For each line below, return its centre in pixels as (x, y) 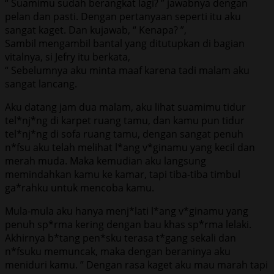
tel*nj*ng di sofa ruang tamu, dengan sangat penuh (124, 134)
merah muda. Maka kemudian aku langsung (106, 161)
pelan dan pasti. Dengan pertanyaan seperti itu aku (123, 16)
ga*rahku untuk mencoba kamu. (80, 187)
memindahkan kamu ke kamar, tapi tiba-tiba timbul (123, 174)
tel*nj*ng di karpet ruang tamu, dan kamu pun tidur (125, 120)
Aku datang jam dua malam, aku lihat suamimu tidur (125, 107)
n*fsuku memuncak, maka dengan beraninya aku (118, 251)
